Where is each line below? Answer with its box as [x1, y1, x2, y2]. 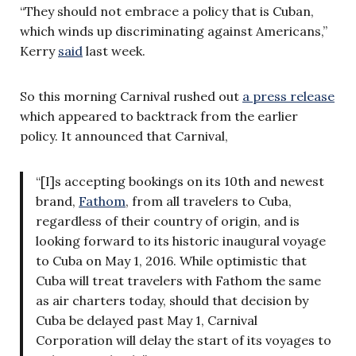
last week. [83, 42, 145, 59]
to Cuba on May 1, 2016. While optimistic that [36, 252, 307, 269]
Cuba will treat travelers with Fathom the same [36, 272, 321, 288]
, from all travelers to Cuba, [126, 192, 292, 209]
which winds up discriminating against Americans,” [20, 22, 327, 39]
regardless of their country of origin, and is [36, 212, 300, 229]
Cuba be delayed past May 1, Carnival [36, 311, 257, 328]
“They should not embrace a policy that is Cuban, [20, 2, 314, 19]
